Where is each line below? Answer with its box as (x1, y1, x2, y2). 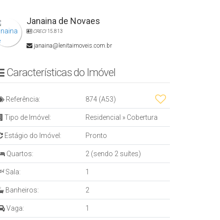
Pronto (85, 132, 107, 139)
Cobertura (125, 113, 158, 121)
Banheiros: (4, 186, 39, 194)
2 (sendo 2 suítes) (85, 150, 141, 158)
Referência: (4, 95, 40, 103)
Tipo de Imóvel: (3, 113, 51, 121)
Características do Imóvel (6, 66, 115, 79)
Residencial (85, 113, 122, 121)
